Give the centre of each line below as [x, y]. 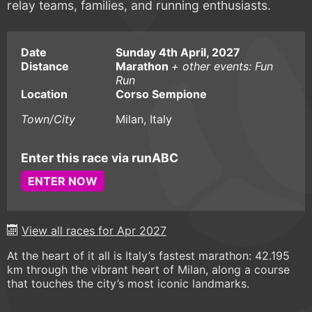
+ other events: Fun [222, 66]
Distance [45, 66]
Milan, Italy [144, 119]
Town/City [48, 119]
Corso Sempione [161, 94]
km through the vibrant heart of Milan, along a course [148, 269]
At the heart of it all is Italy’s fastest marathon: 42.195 [148, 255]
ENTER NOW [63, 181]
